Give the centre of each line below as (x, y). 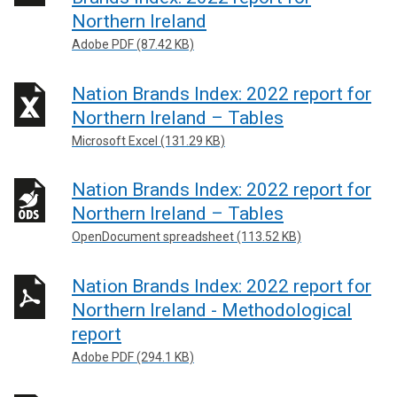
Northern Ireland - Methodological (212, 310)
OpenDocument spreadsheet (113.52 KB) (187, 237)
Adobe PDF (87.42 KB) (133, 44)
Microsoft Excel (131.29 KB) (148, 140)
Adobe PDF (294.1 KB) (133, 357)
